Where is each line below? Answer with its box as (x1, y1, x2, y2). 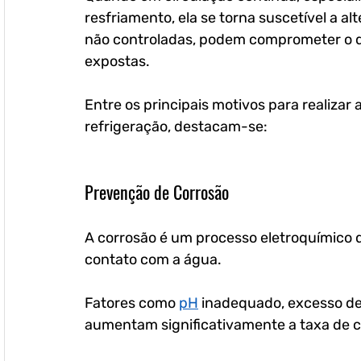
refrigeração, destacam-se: (85, 118, 268, 136)
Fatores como (85, 294, 179, 313)
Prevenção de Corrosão (85, 179, 229, 205)
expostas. (85, 52, 150, 71)
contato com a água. (85, 251, 225, 269)
